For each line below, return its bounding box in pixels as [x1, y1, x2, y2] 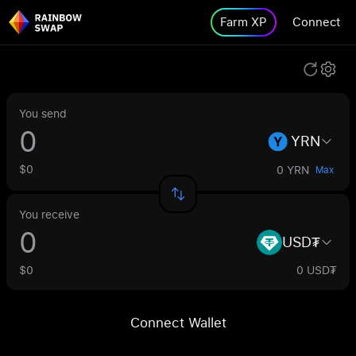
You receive [19, 207, 79, 222]
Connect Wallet [130, 313, 226, 331]
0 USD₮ [296, 262, 337, 277]
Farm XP [220, 14, 267, 30]
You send [19, 106, 67, 121]
